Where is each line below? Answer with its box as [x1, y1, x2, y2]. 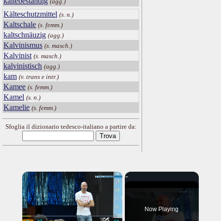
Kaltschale [3, 20, 36, 29]
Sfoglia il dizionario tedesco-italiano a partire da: [5, 123, 137, 131]
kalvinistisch [3, 62, 42, 71]
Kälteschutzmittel [3, 10, 57, 19]
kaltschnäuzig [3, 31, 46, 39]
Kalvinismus [3, 41, 42, 50]
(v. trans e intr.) [19, 73, 59, 81]
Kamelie [3, 103, 30, 112]
